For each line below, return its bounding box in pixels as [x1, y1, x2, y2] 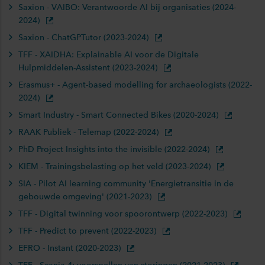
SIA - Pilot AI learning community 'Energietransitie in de [18, 179, 234, 189]
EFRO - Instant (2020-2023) [18, 243, 123, 253]
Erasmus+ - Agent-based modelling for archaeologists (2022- [18, 80, 252, 90]
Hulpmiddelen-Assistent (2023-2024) [18, 63, 160, 73]
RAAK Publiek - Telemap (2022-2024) [18, 127, 161, 137]
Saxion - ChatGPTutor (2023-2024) [18, 33, 151, 43]
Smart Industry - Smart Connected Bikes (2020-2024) [18, 110, 221, 120]
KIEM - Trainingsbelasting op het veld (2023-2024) [18, 161, 213, 172]
